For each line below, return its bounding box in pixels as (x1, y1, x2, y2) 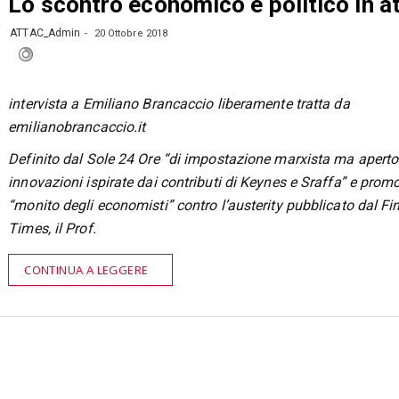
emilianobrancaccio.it (8, 118, 146, 135)
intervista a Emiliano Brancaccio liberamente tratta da (8, 94, 350, 112)
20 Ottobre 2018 (91, 28, 168, 39)
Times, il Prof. (8, 219, 96, 237)
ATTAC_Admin (10, 27, 81, 39)
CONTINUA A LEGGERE (24, 261, 149, 278)
